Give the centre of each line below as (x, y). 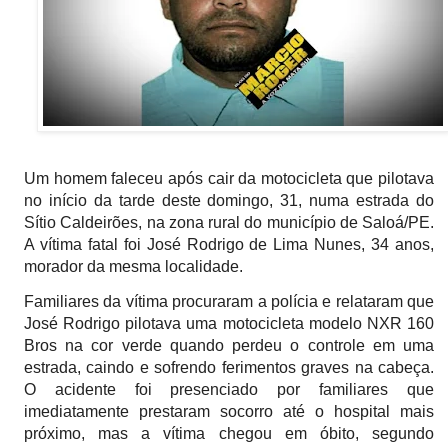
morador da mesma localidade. (133, 267)
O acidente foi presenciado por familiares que (229, 390)
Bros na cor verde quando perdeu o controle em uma (229, 346)
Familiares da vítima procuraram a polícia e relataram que (229, 302)
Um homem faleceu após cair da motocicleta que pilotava (229, 179)
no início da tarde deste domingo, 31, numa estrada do (229, 201)
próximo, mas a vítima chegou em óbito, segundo (229, 434)
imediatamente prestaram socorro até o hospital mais (229, 412)
